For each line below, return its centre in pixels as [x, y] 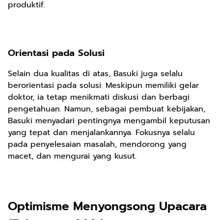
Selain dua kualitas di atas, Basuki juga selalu [95, 74]
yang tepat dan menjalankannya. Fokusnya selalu [101, 133]
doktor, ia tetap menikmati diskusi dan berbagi [99, 97]
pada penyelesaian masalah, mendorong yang [97, 144]
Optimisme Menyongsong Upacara [107, 206]
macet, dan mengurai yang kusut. [72, 156]
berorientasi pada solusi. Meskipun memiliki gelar [103, 85]
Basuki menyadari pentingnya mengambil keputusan [109, 121]
